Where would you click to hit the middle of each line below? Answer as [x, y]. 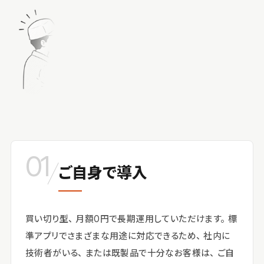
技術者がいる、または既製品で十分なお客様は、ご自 [130, 253]
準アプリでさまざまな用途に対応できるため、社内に [128, 236]
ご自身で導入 [103, 173]
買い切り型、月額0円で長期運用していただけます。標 [131, 219]
